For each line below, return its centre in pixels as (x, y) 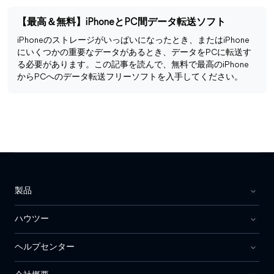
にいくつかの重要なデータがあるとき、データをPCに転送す (134, 53)
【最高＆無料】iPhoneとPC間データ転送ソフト (121, 23)
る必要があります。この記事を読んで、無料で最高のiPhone (133, 65)
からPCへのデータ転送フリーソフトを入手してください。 (130, 78)
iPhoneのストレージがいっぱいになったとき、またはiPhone (133, 41)
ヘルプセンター (45, 248)
